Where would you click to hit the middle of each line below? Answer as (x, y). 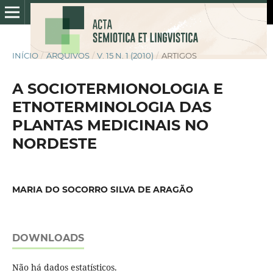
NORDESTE (54, 143)
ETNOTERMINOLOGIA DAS (112, 107)
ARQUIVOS (68, 55)
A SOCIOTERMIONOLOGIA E (117, 88)
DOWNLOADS (48, 238)
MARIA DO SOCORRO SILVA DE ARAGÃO (102, 189)
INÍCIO (25, 55)
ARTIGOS (179, 55)
